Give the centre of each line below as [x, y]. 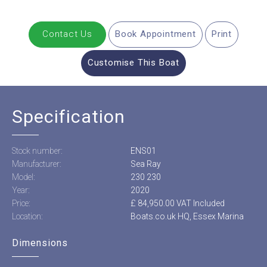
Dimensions [40, 243]
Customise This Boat [133, 63]
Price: [21, 203]
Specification [69, 116]
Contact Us [68, 34]
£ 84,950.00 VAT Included [177, 203]
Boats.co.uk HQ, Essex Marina [187, 216]
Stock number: [37, 150]
